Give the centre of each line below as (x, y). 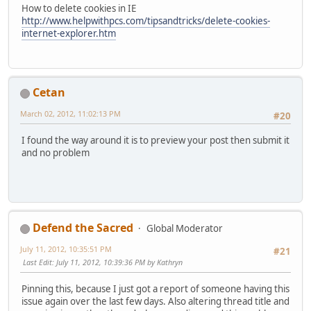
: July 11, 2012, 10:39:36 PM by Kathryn (117, 262)
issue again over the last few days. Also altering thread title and (155, 301)
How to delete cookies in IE (79, 9)
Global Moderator (185, 229)
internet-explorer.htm (69, 34)
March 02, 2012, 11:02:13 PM (70, 114)
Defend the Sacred (83, 228)
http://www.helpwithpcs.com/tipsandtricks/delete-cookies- (146, 21)
